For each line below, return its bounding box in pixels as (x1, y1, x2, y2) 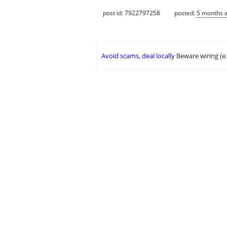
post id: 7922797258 (103, 8, 160, 17)
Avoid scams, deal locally (101, 51, 175, 61)
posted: (174, 8, 197, 17)
